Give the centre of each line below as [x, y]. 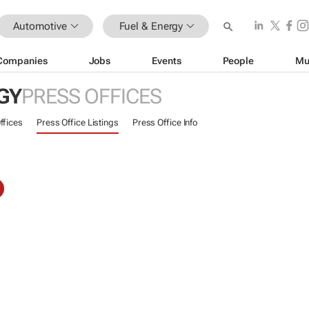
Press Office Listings [77, 122]
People [238, 60]
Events [167, 60]
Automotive [40, 26]
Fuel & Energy [151, 26]
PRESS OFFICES [91, 96]
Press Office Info [165, 122]
